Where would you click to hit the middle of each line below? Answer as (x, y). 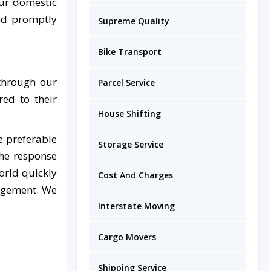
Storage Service (131, 144)
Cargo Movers (127, 237)
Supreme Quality (134, 21)
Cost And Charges (135, 175)
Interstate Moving (136, 206)
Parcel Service (126, 83)
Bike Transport (130, 52)
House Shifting (129, 113)
